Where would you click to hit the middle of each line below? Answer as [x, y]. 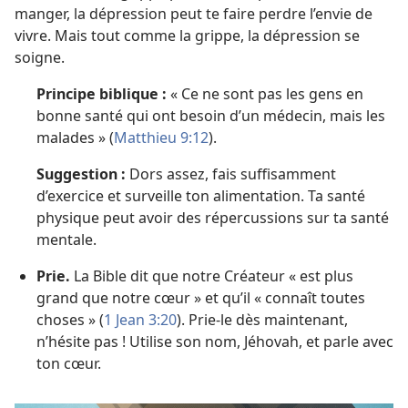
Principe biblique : [102, 94]
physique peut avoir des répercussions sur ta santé [213, 218]
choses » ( [70, 320]
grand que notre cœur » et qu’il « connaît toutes [201, 298]
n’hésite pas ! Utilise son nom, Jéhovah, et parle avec [215, 342]
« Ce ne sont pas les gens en [265, 94]
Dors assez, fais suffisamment [231, 174]
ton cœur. [69, 363]
